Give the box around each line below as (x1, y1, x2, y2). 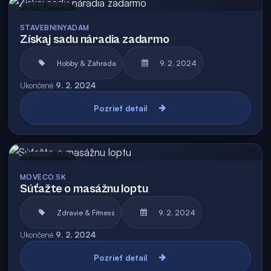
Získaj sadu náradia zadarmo (20, 33, 169, 47)
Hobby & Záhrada (57, 58, 116, 68)
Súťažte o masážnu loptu (20, 182, 148, 196)
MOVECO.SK (20, 172, 67, 181)
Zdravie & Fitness (57, 207, 115, 217)
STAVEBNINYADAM (20, 23, 90, 32)
